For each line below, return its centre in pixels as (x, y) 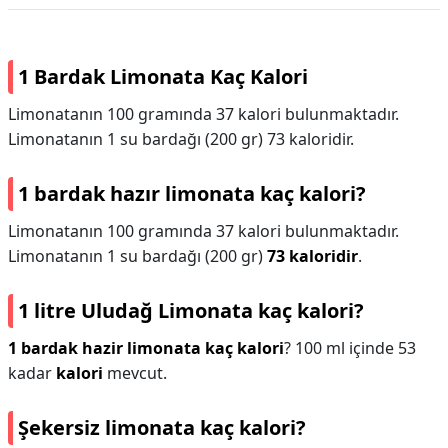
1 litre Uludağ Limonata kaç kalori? (191, 310)
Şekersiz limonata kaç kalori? (162, 427)
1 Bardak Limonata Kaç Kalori (163, 76)
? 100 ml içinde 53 (350, 348)
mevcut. (135, 373)
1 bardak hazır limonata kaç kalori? (192, 193)
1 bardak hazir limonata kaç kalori (146, 348)
